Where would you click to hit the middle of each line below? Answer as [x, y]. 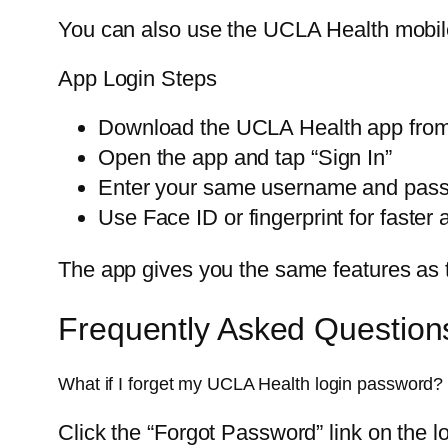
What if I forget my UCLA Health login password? [251, 383]
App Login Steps [137, 78]
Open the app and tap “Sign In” [245, 157]
